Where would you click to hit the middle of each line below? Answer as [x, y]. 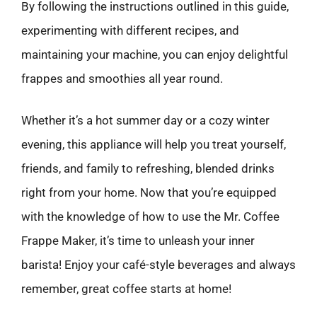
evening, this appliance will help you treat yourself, [154, 144]
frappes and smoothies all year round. [122, 78]
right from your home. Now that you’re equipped [149, 192]
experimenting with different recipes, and [130, 30]
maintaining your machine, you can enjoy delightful [155, 54]
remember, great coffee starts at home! [126, 289]
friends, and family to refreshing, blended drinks [148, 168]
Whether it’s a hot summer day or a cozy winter [145, 120]
